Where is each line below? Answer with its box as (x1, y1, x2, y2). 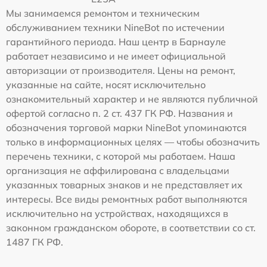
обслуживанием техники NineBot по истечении (6, 21, 225, 34)
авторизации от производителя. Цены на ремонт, (6, 64, 235, 77)
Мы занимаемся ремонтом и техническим (6, 7, 200, 20)
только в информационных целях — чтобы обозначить (6, 136, 260, 148)
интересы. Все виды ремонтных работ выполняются (6, 193, 247, 206)
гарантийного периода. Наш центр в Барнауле (6, 36, 226, 48)
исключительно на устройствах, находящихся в (6, 207, 228, 220)
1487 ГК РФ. (6, 236, 63, 249)
